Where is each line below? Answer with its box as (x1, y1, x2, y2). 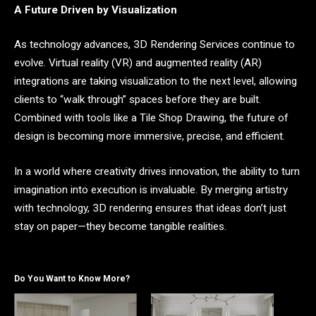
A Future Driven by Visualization (14, 3, 177, 16)
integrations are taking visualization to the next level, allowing (14, 75, 297, 88)
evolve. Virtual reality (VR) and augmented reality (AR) (14, 56, 262, 70)
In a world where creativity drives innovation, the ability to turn (14, 164, 300, 178)
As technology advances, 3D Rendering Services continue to (14, 38, 295, 51)
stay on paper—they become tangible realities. (14, 219, 226, 233)
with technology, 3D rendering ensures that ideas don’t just (14, 201, 286, 214)
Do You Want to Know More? (14, 273, 130, 284)
